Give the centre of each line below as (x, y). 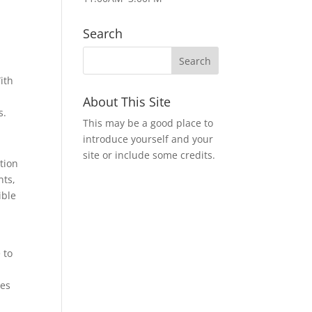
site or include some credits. (149, 155)
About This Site (127, 102)
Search (103, 33)
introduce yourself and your (148, 139)
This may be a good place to (148, 123)
